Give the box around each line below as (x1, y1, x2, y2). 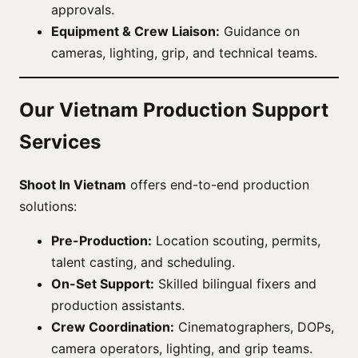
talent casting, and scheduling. (51, 253, 235, 270)
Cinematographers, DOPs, (174, 318, 334, 335)
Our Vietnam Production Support (19, 98, 328, 121)
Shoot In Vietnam (19, 176, 126, 193)
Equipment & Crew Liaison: (51, 23, 220, 40)
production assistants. (51, 296, 185, 313)
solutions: (19, 197, 77, 214)
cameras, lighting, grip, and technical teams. (51, 45, 317, 62)
